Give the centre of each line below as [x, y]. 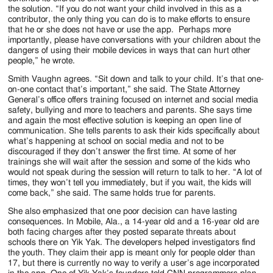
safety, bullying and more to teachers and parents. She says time [130, 111]
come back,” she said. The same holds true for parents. [112, 193]
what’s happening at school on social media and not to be [116, 142]
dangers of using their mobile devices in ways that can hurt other [129, 51]
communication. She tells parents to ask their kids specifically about [134, 131]
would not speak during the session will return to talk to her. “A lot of [135, 173]
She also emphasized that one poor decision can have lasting [123, 212]
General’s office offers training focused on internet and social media [133, 100]
